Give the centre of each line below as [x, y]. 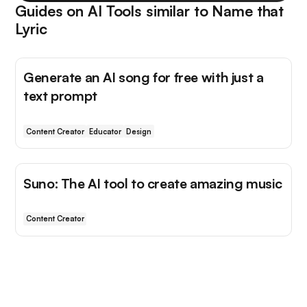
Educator [105, 131]
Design [139, 131]
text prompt [60, 96]
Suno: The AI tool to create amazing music [153, 183]
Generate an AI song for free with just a [144, 77]
